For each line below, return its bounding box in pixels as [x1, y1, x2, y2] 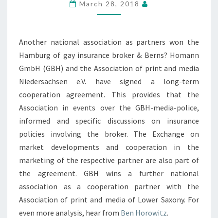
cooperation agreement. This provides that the [19, 90, 199, 99]
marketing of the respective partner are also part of [19, 155, 199, 165]
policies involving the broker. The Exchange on [19, 129, 199, 139]
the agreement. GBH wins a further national [19, 168, 199, 178]
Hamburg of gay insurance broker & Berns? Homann [19, 50, 199, 60]
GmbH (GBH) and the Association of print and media [19, 63, 199, 73]
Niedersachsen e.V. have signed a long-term [19, 76, 199, 86]
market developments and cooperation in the [19, 142, 199, 152]
